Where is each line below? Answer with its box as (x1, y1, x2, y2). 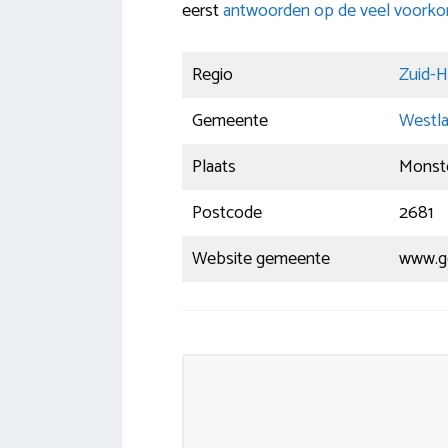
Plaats (192, 152, 236, 183)
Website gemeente (192, 244, 330, 275)
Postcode (192, 198, 262, 229)
